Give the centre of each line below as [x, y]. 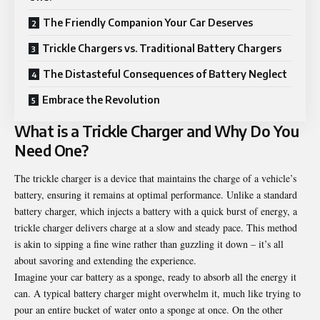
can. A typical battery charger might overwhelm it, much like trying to [157, 294]
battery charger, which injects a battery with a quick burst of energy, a [156, 211]
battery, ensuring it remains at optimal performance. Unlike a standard [156, 195]
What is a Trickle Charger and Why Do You [156, 131]
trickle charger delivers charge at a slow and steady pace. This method [156, 228]
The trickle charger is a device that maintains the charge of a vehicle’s [155, 179]
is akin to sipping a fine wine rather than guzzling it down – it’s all [149, 244]
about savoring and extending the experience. [105, 261]
